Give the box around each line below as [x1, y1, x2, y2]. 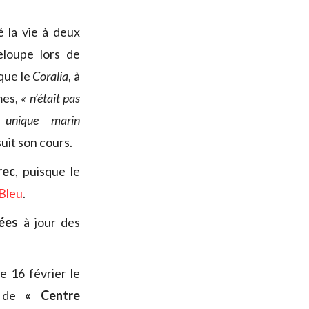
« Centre [25, 288, 81, 303]
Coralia [32, 68, 69, 84]
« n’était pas [17, 90, 81, 106]
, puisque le [14, 163, 80, 179]
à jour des [18, 215, 81, 230]
